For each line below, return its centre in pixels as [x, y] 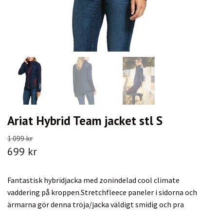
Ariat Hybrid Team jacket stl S [85, 120]
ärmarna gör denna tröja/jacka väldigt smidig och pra [96, 204]
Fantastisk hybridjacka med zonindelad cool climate [93, 180]
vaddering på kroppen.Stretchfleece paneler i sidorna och [102, 192]
